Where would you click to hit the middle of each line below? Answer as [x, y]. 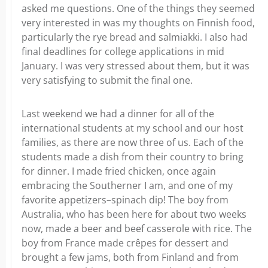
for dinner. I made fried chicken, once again [119, 171]
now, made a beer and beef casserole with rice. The [137, 229]
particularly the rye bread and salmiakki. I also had [135, 37]
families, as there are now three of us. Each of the [133, 142]
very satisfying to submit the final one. [107, 80]
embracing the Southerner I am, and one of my [127, 185]
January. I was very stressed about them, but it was [135, 66]
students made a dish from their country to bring [133, 157]
